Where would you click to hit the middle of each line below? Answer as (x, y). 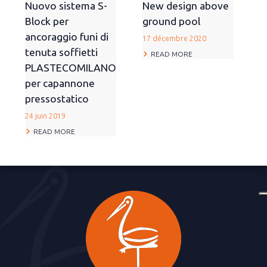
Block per (47, 21)
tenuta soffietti (61, 52)
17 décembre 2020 (174, 39)
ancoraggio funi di (67, 37)
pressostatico (57, 99)
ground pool (171, 21)
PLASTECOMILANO (71, 68)
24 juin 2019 (45, 116)
